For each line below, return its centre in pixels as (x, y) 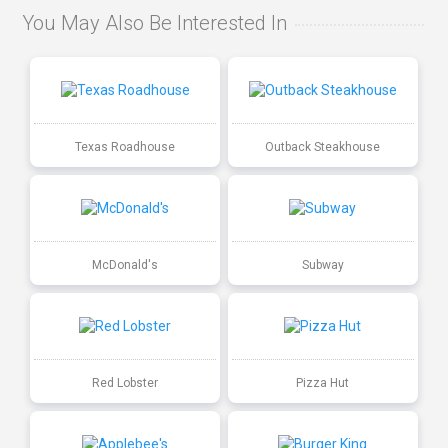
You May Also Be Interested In (155, 23)
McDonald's (125, 264)
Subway (322, 264)
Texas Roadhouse (125, 146)
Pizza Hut (323, 382)
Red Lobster (125, 382)
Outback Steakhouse (323, 146)
